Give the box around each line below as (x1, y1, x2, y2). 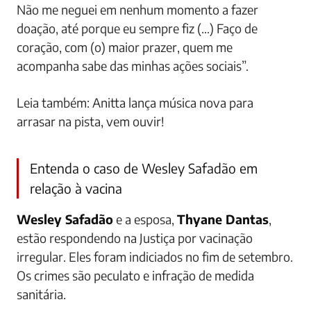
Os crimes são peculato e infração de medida (17, 267, 254, 283)
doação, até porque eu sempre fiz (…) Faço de (17, 20, 258, 36)
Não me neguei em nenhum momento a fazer (17, 1, 258, 17)
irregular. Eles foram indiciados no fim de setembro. (17, 249, 293, 264)
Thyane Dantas (177, 211, 269, 227)
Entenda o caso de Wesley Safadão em (30, 160, 258, 176)
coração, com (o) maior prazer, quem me (17, 39, 233, 55)
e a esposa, (113, 211, 177, 227)
